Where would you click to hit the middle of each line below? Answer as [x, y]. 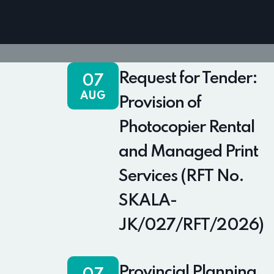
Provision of [160, 103]
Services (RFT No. [181, 177]
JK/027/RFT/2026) [191, 226]
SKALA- [147, 201]
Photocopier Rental [186, 128]
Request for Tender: [188, 79]
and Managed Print [188, 152]
